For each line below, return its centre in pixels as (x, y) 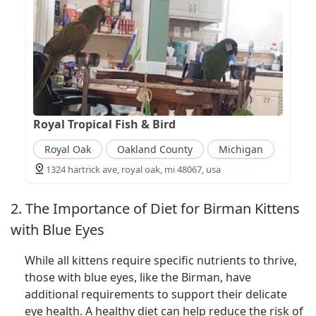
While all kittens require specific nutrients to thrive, (161, 261)
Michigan (241, 149)
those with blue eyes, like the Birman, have (138, 278)
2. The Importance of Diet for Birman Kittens (155, 208)
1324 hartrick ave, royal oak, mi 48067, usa (133, 169)
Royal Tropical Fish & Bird (104, 124)
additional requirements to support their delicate (156, 294)
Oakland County (154, 149)
